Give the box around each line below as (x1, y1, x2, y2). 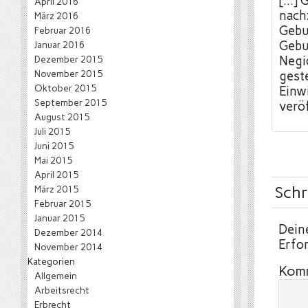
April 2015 (34, 169, 78, 180)
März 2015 (34, 184, 78, 195)
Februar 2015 (34, 198, 91, 209)
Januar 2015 (34, 212, 85, 223)
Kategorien (27, 256, 75, 267)
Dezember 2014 (34, 227, 102, 238)
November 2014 (34, 241, 102, 252)
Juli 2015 (34, 126, 70, 137)
